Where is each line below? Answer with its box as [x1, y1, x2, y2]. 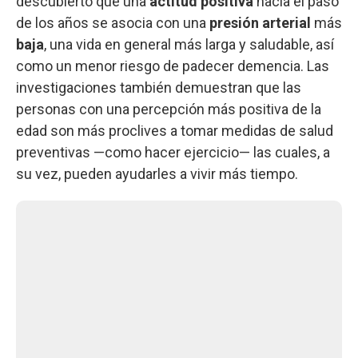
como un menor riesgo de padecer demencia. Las [16, 57, 329, 74]
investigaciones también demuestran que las [16, 78, 301, 96]
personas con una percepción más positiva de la [16, 100, 321, 117]
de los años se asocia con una [16, 14, 209, 31]
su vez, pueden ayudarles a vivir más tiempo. [16, 165, 298, 182]
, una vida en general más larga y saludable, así [44, 35, 334, 53]
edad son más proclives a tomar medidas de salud [16, 121, 333, 139]
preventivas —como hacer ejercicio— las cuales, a [16, 143, 330, 161]
